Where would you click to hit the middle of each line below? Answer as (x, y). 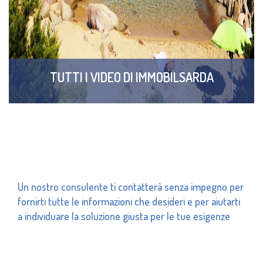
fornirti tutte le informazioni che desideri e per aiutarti (129, 201)
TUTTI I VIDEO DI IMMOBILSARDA (131, 77)
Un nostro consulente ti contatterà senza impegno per (131, 187)
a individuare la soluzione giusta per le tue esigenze (124, 216)
